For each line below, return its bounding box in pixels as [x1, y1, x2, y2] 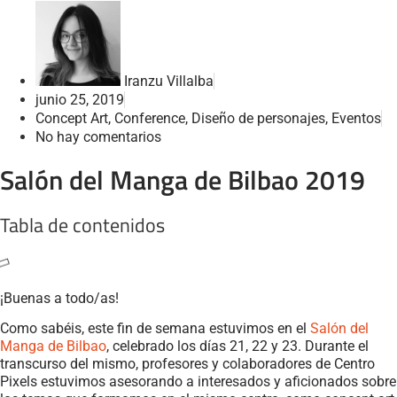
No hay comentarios [35, 128, 161, 145]
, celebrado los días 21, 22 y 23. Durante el [106, 338, 369, 355]
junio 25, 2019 [35, 91, 124, 108]
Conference [114, 110, 185, 127]
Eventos [331, 110, 381, 127]
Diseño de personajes [191, 110, 325, 127]
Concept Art [35, 110, 108, 127]
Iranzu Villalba [124, 73, 214, 90]
